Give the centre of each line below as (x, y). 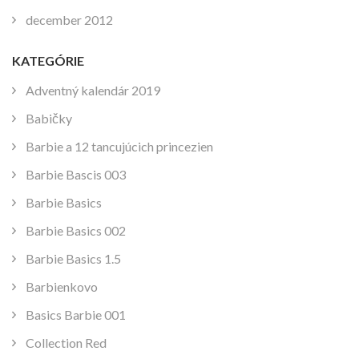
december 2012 (69, 19)
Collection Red (66, 343)
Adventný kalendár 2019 (93, 91)
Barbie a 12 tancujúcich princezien (119, 147)
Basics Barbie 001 (76, 315)
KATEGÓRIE (48, 60)
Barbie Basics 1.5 (73, 259)
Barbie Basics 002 (76, 231)
